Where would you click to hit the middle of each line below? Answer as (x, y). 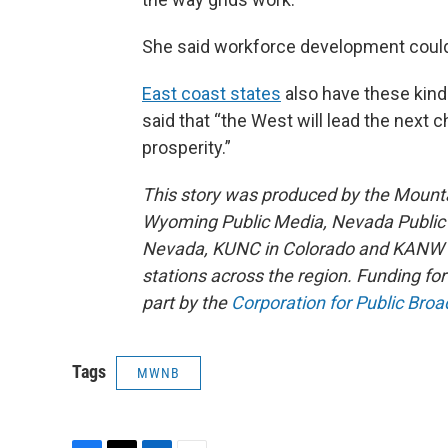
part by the (186, 302)
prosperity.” (186, 147)
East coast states (211, 93)
